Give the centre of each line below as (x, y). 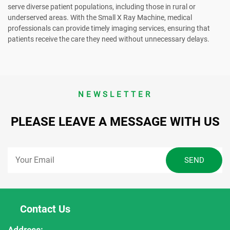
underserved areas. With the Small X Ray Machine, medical (100, 18)
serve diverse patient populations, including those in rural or (102, 7)
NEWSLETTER (115, 95)
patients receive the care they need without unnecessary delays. (109, 39)
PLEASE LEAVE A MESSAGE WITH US (115, 122)
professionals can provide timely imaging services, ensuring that (109, 28)
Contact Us (45, 209)
